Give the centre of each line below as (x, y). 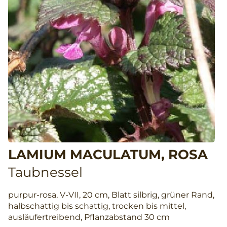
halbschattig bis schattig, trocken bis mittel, (97, 206)
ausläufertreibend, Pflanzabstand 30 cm (89, 217)
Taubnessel (45, 173)
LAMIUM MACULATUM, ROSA (108, 155)
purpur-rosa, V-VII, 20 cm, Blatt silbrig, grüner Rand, (111, 195)
